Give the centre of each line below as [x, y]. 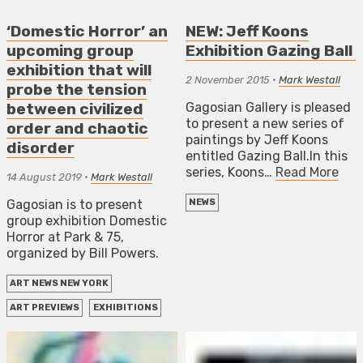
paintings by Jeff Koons [257, 139]
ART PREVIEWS [45, 308]
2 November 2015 [228, 79]
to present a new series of [265, 123]
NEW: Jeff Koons [247, 31]
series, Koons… [231, 172]
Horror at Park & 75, [65, 237]
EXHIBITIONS [125, 308]
